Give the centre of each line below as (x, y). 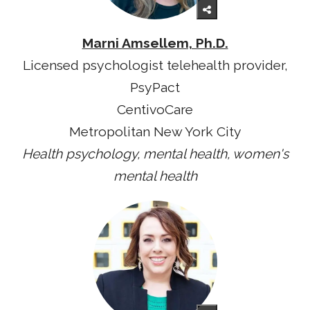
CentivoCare (155, 109)
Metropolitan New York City (155, 131)
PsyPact (155, 87)
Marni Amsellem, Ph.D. (155, 43)
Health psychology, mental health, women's (155, 154)
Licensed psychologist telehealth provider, (155, 65)
